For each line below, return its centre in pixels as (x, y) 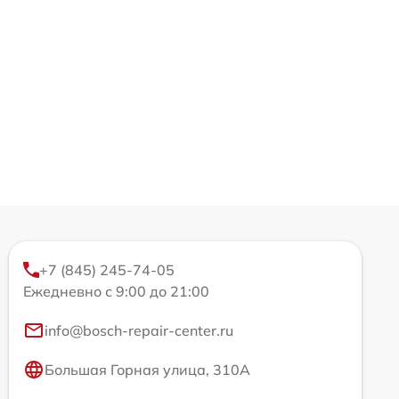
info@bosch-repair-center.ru (139, 330)
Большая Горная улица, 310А (147, 369)
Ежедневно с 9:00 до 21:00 (116, 291)
